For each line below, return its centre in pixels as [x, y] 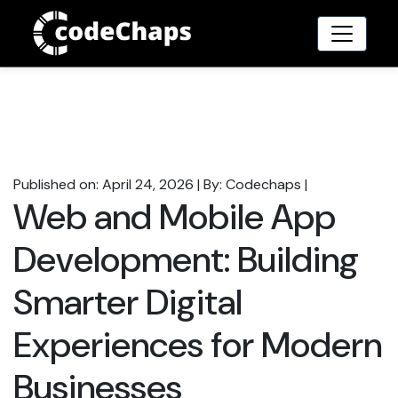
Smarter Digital [128, 302]
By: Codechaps [252, 185]
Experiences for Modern [198, 345]
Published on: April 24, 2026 [103, 185]
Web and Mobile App [175, 217]
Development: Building [186, 260]
